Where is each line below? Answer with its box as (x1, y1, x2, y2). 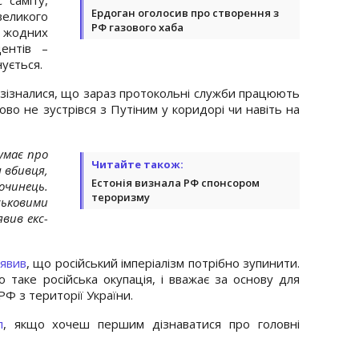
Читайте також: (91, 156, 184, 171)
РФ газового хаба (91, 19, 184, 34)
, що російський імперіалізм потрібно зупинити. (26, 254, 300, 271)
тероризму (91, 189, 150, 204)
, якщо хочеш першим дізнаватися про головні (2, 315, 301, 332)
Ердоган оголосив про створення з (91, 5, 279, 20)
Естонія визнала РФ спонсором (91, 175, 260, 190)
